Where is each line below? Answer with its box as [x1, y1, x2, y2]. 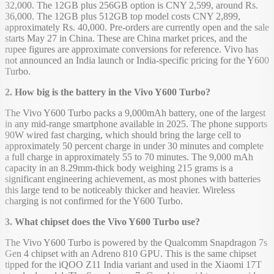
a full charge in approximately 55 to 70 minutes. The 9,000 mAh [5, 152, 253, 163]
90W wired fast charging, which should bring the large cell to [5, 130, 241, 141]
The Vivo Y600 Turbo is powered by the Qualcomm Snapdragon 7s [5, 237, 267, 248]
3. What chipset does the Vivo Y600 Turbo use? [5, 217, 200, 228]
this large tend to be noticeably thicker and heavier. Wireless [5, 185, 235, 196]
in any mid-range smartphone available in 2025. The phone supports [5, 119, 267, 130]
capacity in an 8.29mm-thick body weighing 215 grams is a [5, 163, 233, 174]
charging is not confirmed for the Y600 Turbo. [5, 196, 183, 207]
